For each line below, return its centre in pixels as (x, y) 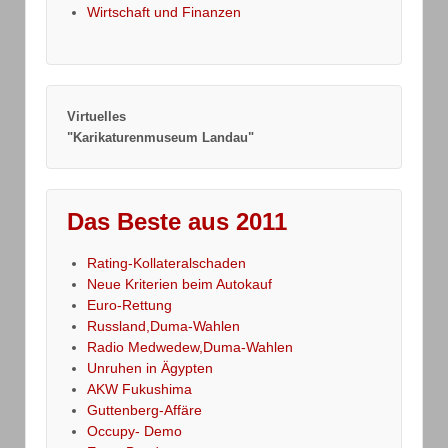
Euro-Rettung (129, 305)
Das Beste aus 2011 (177, 222)
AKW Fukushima (139, 389)
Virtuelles (96, 117)
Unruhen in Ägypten (150, 368)
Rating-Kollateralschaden (166, 263)
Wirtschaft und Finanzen (164, 12)
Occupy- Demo (134, 431)
